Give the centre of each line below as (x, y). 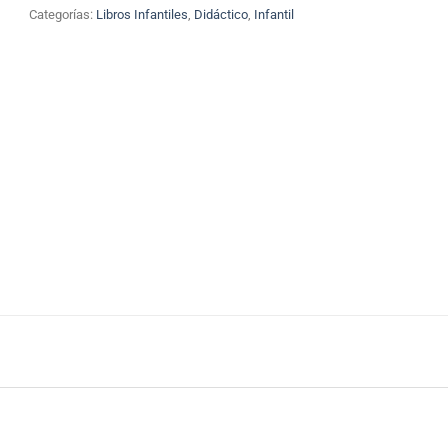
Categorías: (62, 14)
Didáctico (221, 14)
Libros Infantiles (142, 14)
